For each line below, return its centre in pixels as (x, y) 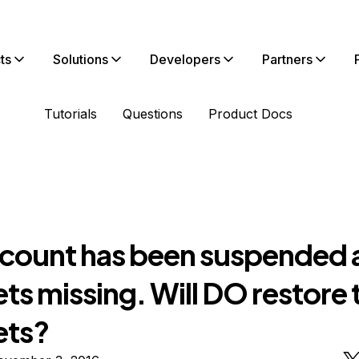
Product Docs (250, 114)
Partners (287, 59)
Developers (185, 59)
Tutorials (71, 114)
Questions (153, 114)
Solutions (81, 59)
